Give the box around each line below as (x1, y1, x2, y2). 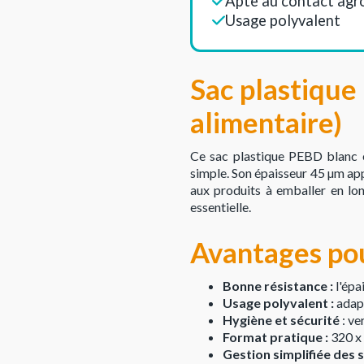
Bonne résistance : (223, 278, 333, 294)
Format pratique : (223, 329, 331, 345)
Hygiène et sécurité (223, 312, 342, 328)
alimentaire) (190, 106, 342, 140)
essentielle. (190, 199, 251, 215)
